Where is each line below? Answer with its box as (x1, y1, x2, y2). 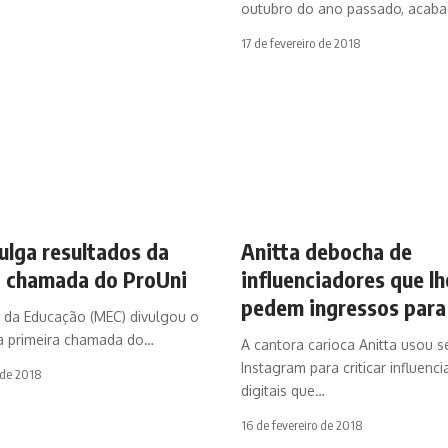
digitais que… (240, 381, 325, 399)
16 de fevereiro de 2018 (240, 416, 362, 433)
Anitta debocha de (240, 236, 412, 265)
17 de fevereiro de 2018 (240, 34, 360, 51)
